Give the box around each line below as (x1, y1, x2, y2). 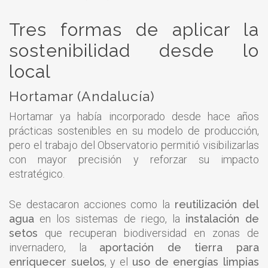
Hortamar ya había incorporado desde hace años (9, 109, 259, 123)
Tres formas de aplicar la (9, 19, 259, 40)
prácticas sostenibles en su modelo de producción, (9, 124, 259, 137)
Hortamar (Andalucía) (9, 87, 155, 104)
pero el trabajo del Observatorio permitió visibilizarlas (9, 138, 259, 151)
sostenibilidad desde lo (9, 39, 259, 61)
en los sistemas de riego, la (34, 212, 185, 225)
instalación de (185, 212, 259, 225)
